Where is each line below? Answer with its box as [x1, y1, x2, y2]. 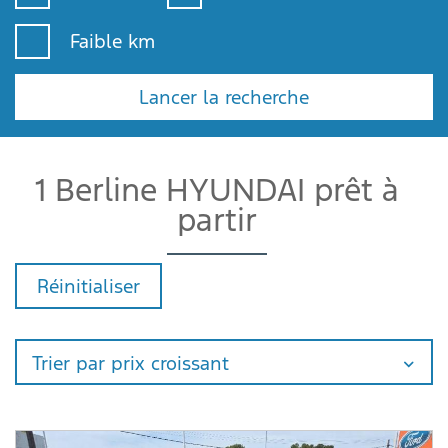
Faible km [70, 29, 155, 53]
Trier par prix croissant [32, 351, 229, 375]
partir [176, 200, 257, 240]
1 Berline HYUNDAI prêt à [34, 170, 399, 210]
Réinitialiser [37, 274, 140, 298]
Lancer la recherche [139, 85, 309, 109]
